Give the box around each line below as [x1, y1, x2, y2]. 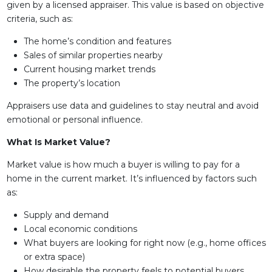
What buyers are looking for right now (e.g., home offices [23, 237, 266, 248]
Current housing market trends [23, 64, 155, 75]
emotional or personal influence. [6, 114, 143, 125]
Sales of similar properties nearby [23, 50, 163, 61]
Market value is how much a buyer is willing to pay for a [6, 159, 240, 170]
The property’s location [23, 78, 120, 89]
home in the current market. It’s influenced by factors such [6, 173, 257, 184]
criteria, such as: [6, 13, 73, 24]
